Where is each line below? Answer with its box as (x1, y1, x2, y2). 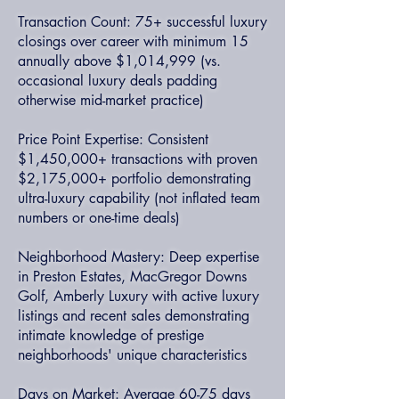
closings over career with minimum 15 (18, 32, 248, 51)
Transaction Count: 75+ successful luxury (18, 12, 267, 31)
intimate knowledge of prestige (18, 326, 204, 345)
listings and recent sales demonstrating (18, 306, 249, 325)
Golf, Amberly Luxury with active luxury (18, 287, 259, 305)
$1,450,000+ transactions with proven (18, 150, 257, 168)
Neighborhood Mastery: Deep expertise (18, 248, 259, 266)
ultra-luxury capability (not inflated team (18, 189, 260, 208)
